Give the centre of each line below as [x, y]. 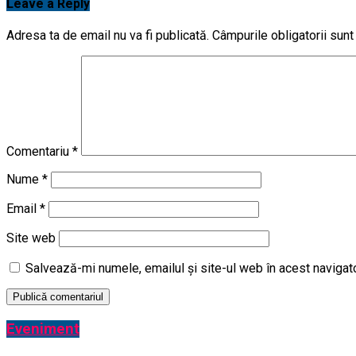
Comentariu [39, 152]
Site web [31, 238]
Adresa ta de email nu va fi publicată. [108, 36]
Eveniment [43, 329]
